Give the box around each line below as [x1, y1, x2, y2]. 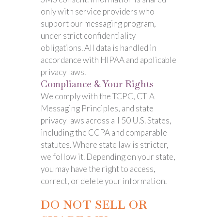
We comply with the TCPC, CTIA [41, 91, 155, 101]
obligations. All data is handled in [41, 43, 156, 53]
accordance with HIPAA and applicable [41, 55, 176, 65]
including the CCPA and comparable [41, 127, 167, 138]
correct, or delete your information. [41, 176, 168, 186]
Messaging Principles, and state [41, 103, 154, 113]
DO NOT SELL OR [41, 197, 147, 212]
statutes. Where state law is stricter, [41, 139, 169, 150]
